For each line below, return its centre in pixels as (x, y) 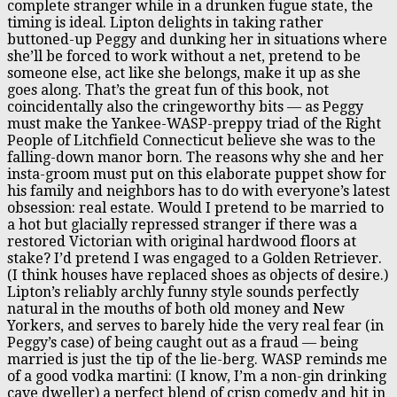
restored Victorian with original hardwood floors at (182, 241)
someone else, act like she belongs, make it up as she (184, 73)
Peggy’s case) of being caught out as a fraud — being (183, 342)
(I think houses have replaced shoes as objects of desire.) (198, 275)
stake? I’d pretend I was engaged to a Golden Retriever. (195, 258)
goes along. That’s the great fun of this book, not (168, 90)
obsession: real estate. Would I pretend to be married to (195, 207)
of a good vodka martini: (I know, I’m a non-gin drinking (197, 376)
